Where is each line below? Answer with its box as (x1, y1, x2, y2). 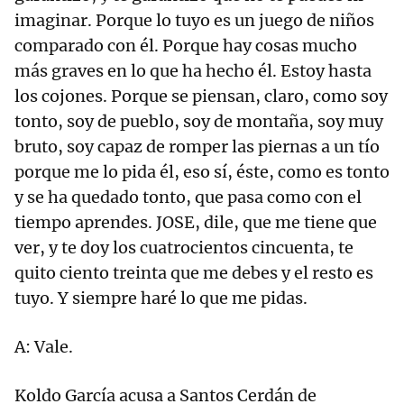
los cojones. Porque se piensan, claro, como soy (14, 86, 388, 107)
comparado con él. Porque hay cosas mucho (14, 35, 357, 57)
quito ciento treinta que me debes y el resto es (14, 262, 373, 284)
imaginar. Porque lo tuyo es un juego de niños (14, 10, 374, 32)
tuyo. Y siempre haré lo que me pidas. (14, 288, 308, 309)
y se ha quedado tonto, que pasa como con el (14, 187, 362, 208)
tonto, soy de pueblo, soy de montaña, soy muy (14, 111, 383, 133)
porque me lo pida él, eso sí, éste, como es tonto (14, 161, 390, 183)
